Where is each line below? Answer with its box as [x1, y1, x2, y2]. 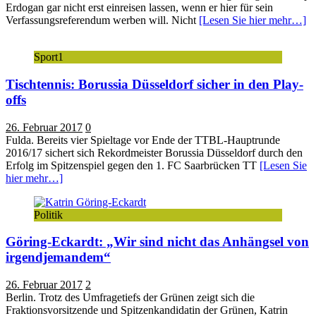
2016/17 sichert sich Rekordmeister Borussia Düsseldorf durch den [6, 146, 303, 159]
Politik [34, 208, 63, 221]
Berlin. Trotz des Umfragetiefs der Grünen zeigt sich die [6, 291, 255, 304]
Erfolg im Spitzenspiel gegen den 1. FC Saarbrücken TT [6, 159, 260, 171]
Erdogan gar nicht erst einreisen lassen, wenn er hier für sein [6, 1, 273, 14]
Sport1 [34, 51, 63, 63]
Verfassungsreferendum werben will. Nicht [6, 14, 199, 27]
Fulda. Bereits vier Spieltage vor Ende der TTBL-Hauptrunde [6, 133, 280, 146]
